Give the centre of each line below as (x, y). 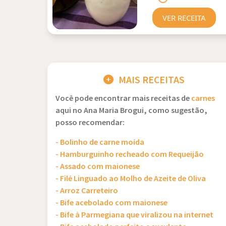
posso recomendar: (90, 123)
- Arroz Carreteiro (87, 191)
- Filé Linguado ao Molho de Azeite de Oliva (131, 179)
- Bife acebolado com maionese (111, 203)
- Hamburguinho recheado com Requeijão (130, 155)
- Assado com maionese (98, 167)
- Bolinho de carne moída (100, 143)
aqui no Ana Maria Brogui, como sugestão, (131, 111)
